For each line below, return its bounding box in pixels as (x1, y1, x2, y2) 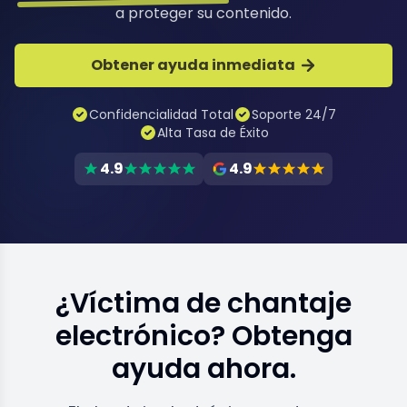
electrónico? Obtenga (55, 317, 352, 355)
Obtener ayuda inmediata (90, 55, 295, 75)
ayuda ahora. (111, 350, 296, 388)
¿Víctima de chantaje (55, 284, 352, 323)
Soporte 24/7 (252, 105, 336, 124)
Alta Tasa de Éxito (156, 124, 269, 142)
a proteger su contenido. (115, 3, 292, 24)
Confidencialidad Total (89, 105, 233, 124)
